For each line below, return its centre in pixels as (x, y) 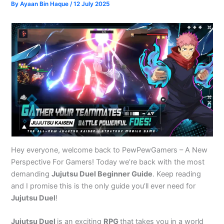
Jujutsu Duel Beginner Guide (102, 174)
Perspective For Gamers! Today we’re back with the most (108, 162)
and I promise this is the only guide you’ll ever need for (103, 186)
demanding (31, 174)
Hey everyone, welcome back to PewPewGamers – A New (109, 150)
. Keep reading (177, 174)
